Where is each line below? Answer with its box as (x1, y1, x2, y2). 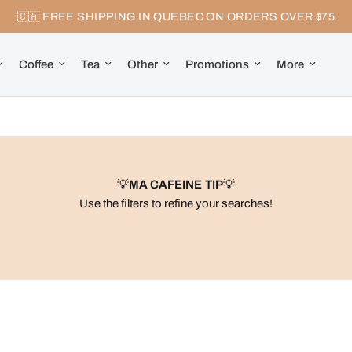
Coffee (18, 58, 53, 71)
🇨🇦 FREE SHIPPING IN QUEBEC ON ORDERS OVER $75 (16, 10, 335, 23)
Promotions (185, 58, 249, 71)
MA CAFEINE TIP (129, 178, 223, 191)
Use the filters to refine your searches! (79, 197, 273, 210)
